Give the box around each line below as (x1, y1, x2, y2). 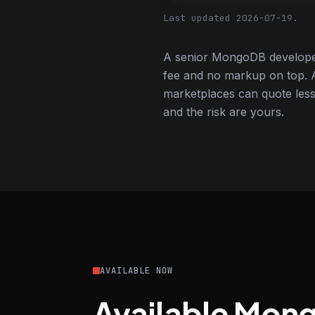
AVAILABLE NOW (100, 265, 173, 276)
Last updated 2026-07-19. (163, 12, 298, 24)
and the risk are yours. (163, 105, 284, 119)
